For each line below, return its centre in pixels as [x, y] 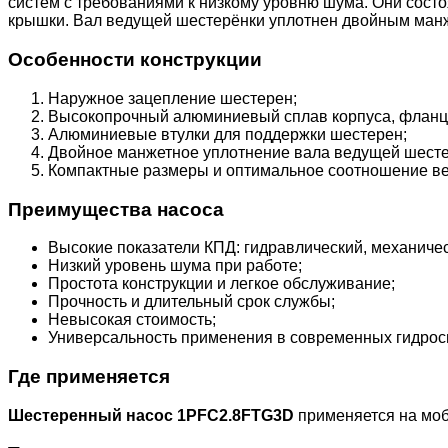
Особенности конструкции [135, 60]
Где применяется [89, 376]
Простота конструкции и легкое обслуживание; [221, 284]
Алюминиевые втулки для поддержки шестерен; [227, 134]
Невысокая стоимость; [132, 320]
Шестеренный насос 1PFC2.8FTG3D [151, 415]
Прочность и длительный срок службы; [191, 302]
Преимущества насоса [116, 209]
